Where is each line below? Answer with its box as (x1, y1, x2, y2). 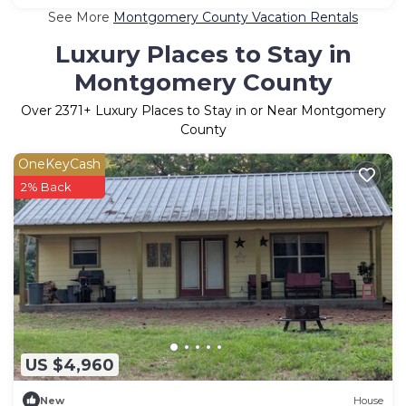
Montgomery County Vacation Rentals (113, 9, 358, 26)
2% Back (21, 179, 72, 195)
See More (48, 9, 113, 26)
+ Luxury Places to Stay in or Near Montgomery (82, 102, 386, 120)
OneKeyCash (18, 156, 101, 173)
